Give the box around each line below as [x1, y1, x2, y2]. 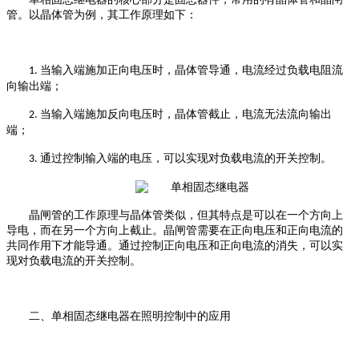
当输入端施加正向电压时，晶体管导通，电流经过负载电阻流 [40, 63, 343, 76]
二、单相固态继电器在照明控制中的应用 [29, 309, 231, 322]
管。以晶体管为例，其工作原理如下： [6, 8, 197, 21]
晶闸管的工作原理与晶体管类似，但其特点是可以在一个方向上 [29, 208, 343, 221]
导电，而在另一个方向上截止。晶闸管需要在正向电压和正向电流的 [6, 224, 343, 236]
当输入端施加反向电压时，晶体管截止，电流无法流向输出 [40, 107, 332, 120]
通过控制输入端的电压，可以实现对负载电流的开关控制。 [40, 151, 332, 164]
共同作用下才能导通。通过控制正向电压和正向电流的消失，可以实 [6, 239, 343, 252]
